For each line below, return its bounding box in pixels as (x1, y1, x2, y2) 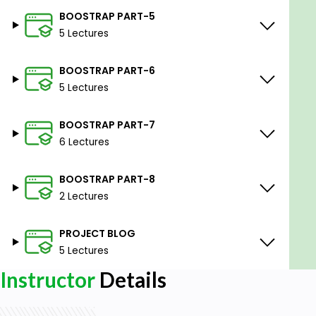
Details (95, 267, 166, 292)
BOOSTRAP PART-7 (59, 117, 155, 132)
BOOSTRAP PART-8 (59, 171, 155, 186)
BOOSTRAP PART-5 (59, 9, 155, 24)
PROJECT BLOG (59, 226, 135, 241)
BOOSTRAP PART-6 (59, 63, 155, 78)
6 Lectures (59, 135, 109, 149)
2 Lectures (59, 189, 109, 203)
